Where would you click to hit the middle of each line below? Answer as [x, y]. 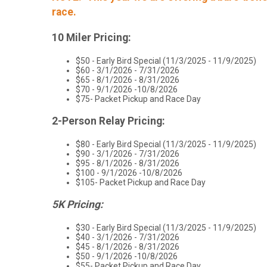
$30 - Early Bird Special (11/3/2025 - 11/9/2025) [166, 227]
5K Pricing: [77, 205]
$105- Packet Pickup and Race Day [141, 182]
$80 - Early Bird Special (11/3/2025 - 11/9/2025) [166, 144]
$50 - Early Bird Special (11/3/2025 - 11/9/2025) [166, 60]
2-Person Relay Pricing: [108, 121]
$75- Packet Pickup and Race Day [138, 99]
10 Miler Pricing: [91, 37]
